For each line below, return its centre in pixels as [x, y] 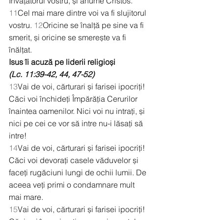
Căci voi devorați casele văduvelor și [75, 160]
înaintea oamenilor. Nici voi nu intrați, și [78, 111]
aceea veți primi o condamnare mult [73, 185]
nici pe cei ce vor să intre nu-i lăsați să [77, 124]
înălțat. [20, 50]
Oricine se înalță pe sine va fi [94, 25]
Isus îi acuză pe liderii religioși [62, 62]
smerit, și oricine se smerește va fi [69, 38]
